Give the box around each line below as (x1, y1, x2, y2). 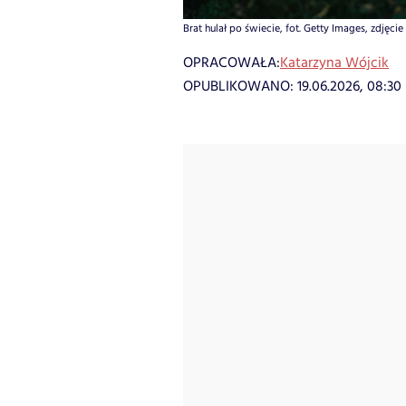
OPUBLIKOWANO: (183, 75, 297, 97)
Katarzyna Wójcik (280, 52, 389, 73)
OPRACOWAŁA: (183, 52, 280, 73)
